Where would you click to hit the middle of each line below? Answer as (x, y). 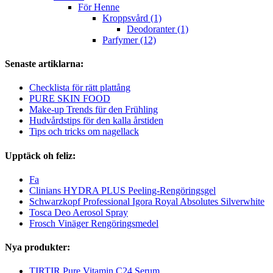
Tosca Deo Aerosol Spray (79, 212)
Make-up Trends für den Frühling (94, 110)
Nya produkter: (37, 247)
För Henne (99, 7)
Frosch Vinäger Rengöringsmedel (94, 223)
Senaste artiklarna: (44, 64)
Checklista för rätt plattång (80, 88)
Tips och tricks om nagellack (84, 132)
